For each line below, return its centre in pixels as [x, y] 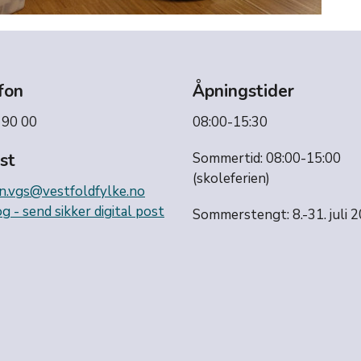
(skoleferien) [231, 179]
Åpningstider [243, 91]
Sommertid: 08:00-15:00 [267, 159]
